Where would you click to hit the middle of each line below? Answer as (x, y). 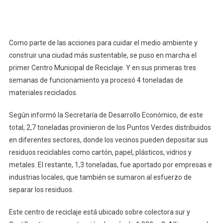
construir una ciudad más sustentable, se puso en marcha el (103, 55)
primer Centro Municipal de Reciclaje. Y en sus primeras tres (102, 67)
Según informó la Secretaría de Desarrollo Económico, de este (106, 115)
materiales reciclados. (43, 92)
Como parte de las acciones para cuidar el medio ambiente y (103, 43)
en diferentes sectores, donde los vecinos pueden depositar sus (108, 140)
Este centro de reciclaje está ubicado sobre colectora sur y (99, 212)
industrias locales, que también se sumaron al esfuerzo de (100, 177)
